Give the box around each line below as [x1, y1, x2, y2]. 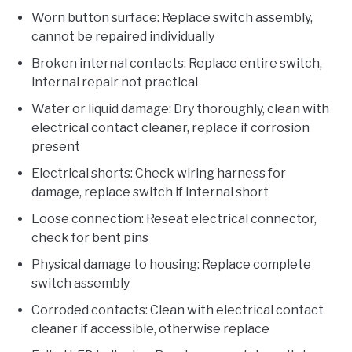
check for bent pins [31, 230, 148, 246]
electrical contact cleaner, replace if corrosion [31, 120, 310, 136]
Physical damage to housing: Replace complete [31, 257, 311, 273]
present [31, 139, 80, 155]
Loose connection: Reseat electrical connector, [31, 211, 317, 227]
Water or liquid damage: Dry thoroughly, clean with [31, 101, 329, 117]
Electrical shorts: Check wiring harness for [31, 166, 286, 181]
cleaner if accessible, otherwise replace [31, 321, 269, 337]
